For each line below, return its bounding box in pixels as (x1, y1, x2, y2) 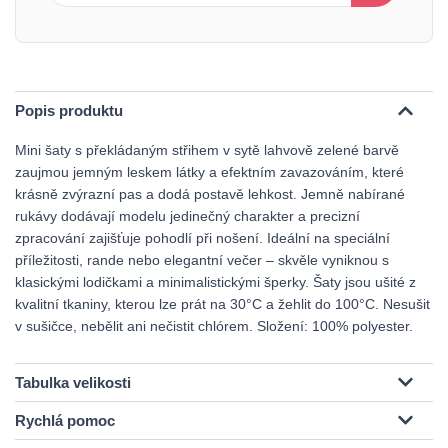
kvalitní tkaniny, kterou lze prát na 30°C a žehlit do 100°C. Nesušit (15, 296, 430, 312)
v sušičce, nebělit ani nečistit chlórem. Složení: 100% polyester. (15, 318, 413, 334)
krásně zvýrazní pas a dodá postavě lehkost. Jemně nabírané (15, 186, 405, 202)
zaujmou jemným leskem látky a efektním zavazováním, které (15, 164, 404, 180)
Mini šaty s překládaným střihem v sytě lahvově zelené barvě (15, 142, 399, 158)
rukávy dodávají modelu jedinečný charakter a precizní (15, 208, 360, 224)
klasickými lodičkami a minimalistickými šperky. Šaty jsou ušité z (15, 274, 416, 290)
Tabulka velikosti (15, 374, 131, 391)
